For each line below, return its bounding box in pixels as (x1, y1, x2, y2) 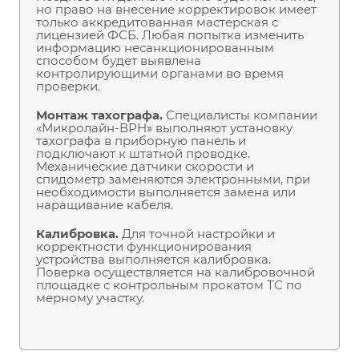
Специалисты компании (166, 107, 317, 123)
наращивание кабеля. (36, 197, 173, 213)
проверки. (36, 79, 100, 95)
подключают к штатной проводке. (36, 146, 250, 162)
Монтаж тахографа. (36, 107, 166, 123)
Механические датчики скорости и (36, 159, 254, 175)
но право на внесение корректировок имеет (36, 2, 317, 18)
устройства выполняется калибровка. (36, 252, 271, 268)
